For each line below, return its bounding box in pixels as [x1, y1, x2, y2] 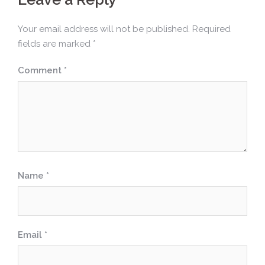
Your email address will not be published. [18, 24, 190, 34]
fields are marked [18, 38, 93, 49]
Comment [18, 65, 64, 76]
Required [192, 24, 231, 34]
